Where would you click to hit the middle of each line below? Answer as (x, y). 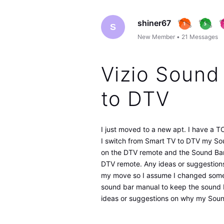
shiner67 (154, 23)
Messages (204, 36)
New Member (156, 36)
